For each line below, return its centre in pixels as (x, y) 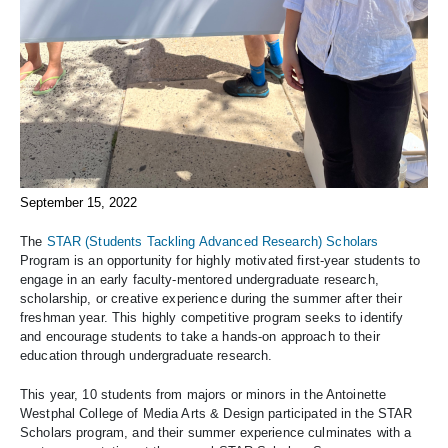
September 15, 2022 (78, 202)
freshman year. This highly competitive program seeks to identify (212, 317)
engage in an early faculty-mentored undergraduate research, (199, 279)
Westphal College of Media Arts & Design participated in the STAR (216, 413)
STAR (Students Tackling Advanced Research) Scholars (212, 241)
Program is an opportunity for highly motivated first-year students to (220, 260)
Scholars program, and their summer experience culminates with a (216, 432)
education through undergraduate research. (146, 355)
